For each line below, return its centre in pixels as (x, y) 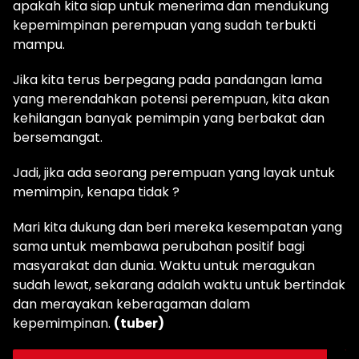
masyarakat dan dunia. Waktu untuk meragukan (164, 266)
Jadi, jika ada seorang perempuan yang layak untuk (174, 173)
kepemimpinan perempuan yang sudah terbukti (164, 26)
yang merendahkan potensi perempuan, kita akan (171, 99)
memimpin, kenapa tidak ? (96, 192)
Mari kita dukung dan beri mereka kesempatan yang (177, 228)
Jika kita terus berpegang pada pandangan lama (167, 80)
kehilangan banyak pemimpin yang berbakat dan (169, 119)
